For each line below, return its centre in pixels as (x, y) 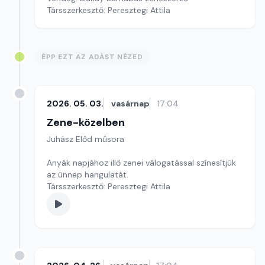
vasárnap (130, 104)
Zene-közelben (86, 122)
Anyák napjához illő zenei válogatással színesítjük (141, 163)
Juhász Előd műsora (85, 139)
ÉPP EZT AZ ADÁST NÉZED (92, 57)
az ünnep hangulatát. (88, 174)
